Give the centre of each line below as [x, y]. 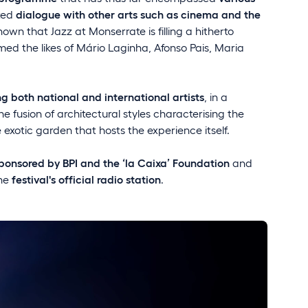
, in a [216, 96]
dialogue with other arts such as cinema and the [138, 14]
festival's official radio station [86, 179]
